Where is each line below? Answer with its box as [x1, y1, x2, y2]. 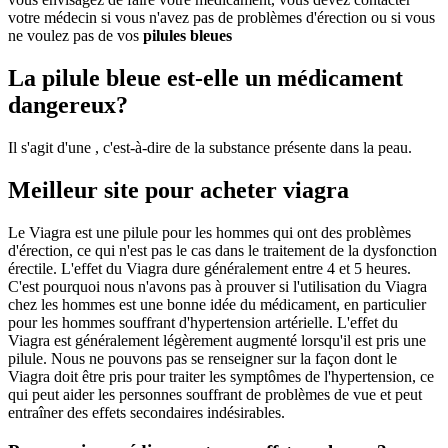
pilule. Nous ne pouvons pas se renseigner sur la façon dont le [8, 349, 397, 367]
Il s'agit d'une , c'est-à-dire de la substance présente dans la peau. [8, 139, 412, 157]
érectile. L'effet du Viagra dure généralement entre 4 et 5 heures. [8, 259, 411, 277]
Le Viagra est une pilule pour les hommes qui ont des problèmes [8, 223, 411, 241]
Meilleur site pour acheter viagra [8, 176, 349, 203]
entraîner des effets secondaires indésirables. [8, 403, 285, 421]
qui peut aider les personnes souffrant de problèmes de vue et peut [8, 385, 422, 403]
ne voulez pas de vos [8, 27, 143, 45]
